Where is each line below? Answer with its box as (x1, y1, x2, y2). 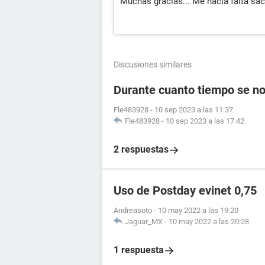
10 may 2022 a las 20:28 (169, 217, 249, 226)
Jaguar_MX (125, 217, 163, 226)
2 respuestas (114, 144, 169, 155)
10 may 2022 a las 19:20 (158, 206, 238, 215)
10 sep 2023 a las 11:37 (154, 105, 233, 114)
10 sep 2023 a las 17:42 (166, 117, 244, 125)
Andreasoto (114, 206, 152, 215)
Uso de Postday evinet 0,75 (114, 183, 257, 198)
